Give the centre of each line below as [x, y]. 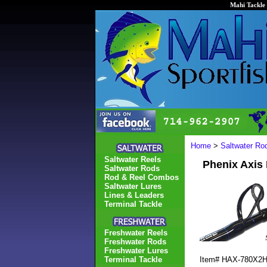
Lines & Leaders [134, 195]
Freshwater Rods [135, 242]
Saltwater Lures [133, 186]
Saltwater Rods [132, 168]
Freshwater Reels [136, 233]
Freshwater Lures [136, 251]
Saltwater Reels [133, 159]
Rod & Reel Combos [142, 177]
